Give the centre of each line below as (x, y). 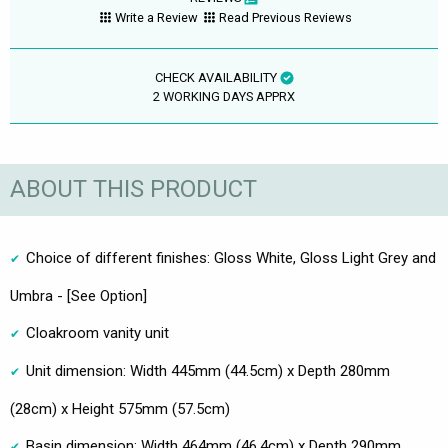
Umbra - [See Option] (78, 295)
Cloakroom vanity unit (97, 332)
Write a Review (157, 18)
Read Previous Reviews (286, 18)
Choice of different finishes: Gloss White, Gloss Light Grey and (231, 257)
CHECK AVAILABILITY (217, 77)
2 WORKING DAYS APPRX (224, 96)
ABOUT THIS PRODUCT (133, 189)
